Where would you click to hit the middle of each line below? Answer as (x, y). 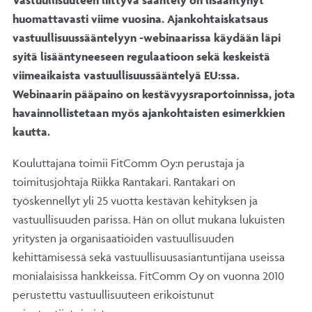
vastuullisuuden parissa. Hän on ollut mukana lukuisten (149, 220)
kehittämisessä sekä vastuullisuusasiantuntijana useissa (149, 257)
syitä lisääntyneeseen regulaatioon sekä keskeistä (141, 57)
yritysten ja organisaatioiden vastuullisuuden (123, 239)
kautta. (31, 132)
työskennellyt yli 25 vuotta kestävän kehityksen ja (135, 201)
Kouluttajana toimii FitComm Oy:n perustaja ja (128, 163)
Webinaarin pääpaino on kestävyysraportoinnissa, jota (154, 94)
